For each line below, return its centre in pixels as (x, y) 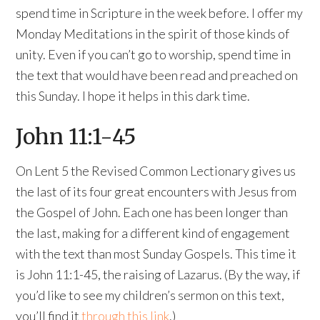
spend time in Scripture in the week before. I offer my (160, 13)
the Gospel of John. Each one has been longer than (152, 212)
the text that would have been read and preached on (157, 75)
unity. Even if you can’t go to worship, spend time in (154, 55)
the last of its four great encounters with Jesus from (156, 192)
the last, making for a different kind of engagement (153, 233)
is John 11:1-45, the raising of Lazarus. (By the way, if (158, 275)
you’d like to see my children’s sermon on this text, (150, 295)
